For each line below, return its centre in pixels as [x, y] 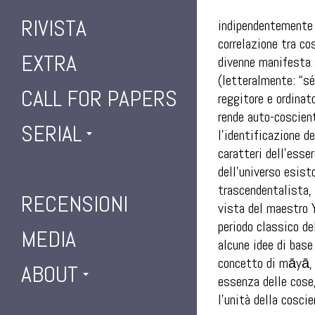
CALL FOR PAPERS [99, 98]
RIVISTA [54, 28]
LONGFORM [69, 169]
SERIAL [51, 134]
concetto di [249, 263]
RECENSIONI [75, 204]
